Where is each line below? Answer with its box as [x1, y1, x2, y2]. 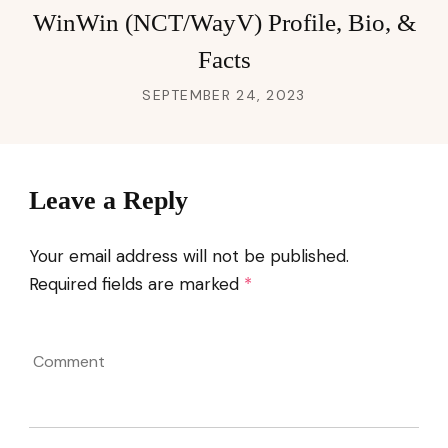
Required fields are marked [29, 272, 244, 295]
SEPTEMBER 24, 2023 [142, 85, 306, 104]
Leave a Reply [29, 185, 188, 215]
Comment [32, 375, 104, 397]
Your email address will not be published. [29, 244, 349, 267]
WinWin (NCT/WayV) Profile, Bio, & [32, 8, 416, 36]
